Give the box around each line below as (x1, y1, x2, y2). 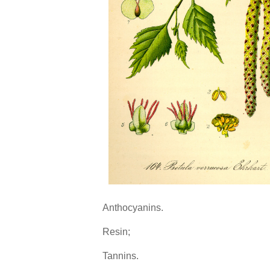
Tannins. (102, 251, 139, 262)
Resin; (102, 227, 130, 237)
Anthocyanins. (102, 202, 163, 213)
